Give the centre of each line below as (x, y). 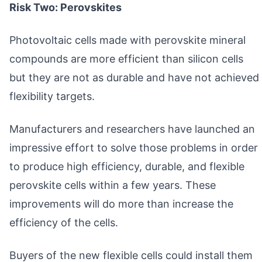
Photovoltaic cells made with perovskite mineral (127, 40)
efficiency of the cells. (64, 222)
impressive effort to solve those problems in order (134, 147)
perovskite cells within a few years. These (113, 185)
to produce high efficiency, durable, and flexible (127, 166)
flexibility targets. (52, 96)
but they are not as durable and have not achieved (134, 77)
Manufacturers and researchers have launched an (132, 129)
